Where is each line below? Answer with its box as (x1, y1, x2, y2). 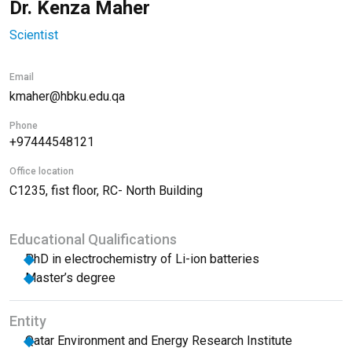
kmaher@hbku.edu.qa (9, 89, 125, 104)
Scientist (9, 27, 58, 42)
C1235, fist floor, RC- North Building (9, 183, 203, 198)
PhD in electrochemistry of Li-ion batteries (25, 251, 259, 266)
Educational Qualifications (9, 231, 177, 247)
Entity (9, 313, 46, 329)
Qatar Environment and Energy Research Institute (25, 333, 292, 348)
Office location (9, 166, 74, 177)
